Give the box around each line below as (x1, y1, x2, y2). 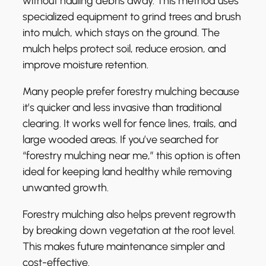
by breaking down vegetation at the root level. (23, 224, 235, 237)
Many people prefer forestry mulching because (23, 85, 239, 99)
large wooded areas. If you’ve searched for (23, 133, 218, 147)
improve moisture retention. (23, 58, 148, 72)
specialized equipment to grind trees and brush (23, 10, 241, 24)
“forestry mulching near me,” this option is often (23, 149, 240, 163)
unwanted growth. (23, 181, 109, 195)
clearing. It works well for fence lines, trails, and (23, 117, 237, 131)
